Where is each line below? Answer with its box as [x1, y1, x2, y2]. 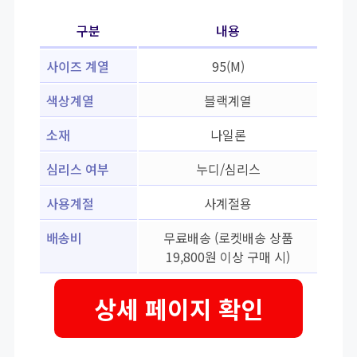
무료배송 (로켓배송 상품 [163, 228, 293, 248]
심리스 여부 [46, 159, 109, 179]
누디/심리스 [195, 159, 261, 179]
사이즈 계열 [46, 57, 109, 76]
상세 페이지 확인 [94, 291, 263, 327]
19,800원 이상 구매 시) [166, 247, 290, 267]
